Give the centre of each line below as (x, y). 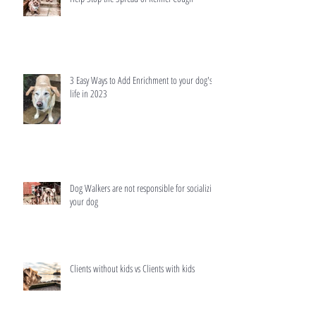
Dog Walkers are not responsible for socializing (145, 188)
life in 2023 (89, 94)
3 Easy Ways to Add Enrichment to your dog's (141, 80)
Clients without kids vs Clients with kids (132, 269)
